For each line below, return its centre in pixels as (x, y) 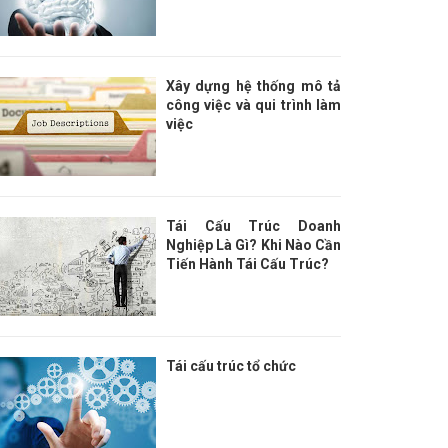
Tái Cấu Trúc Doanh (253, 226)
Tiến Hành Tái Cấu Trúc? (247, 264)
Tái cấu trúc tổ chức (231, 366)
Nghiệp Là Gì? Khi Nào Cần (253, 245)
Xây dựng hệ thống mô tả (253, 86)
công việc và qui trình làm (253, 105)
